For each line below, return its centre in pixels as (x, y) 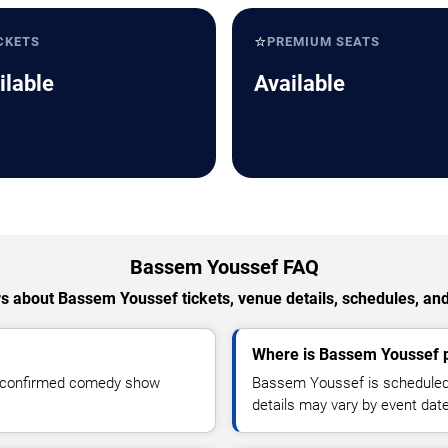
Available (299, 83)
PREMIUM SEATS (324, 41)
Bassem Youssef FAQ (224, 266)
